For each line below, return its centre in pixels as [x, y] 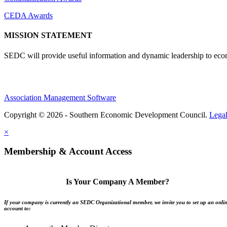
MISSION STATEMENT [48, 35]
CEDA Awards [28, 16]
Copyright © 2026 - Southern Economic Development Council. [107, 115]
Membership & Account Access [68, 152]
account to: [17, 209]
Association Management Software [60, 97]
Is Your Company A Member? [117, 182]
